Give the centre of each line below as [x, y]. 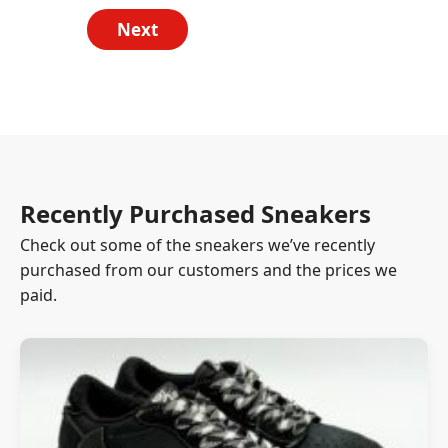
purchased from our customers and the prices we [208, 270]
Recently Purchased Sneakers [195, 213]
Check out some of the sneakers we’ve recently [197, 245]
